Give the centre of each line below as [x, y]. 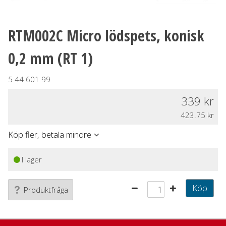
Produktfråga [46, 189]
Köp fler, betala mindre [50, 135]
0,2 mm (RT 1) [50, 59]
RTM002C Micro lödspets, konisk [106, 36]
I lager [32, 160]
